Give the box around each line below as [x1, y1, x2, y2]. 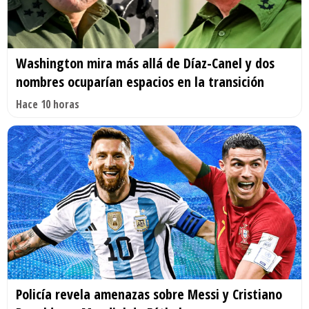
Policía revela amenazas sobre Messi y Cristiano [16, 285, 282, 304]
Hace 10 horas [16, 96, 79, 112]
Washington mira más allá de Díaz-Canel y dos [16, 53, 275, 72]
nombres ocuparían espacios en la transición [16, 72, 264, 91]
